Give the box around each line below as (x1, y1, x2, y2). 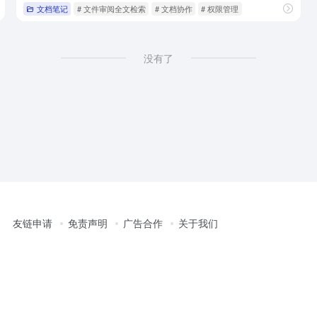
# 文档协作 (154, 2, 192, 14)
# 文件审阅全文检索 (76, 2, 146, 14)
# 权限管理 (201, 2, 239, 14)
